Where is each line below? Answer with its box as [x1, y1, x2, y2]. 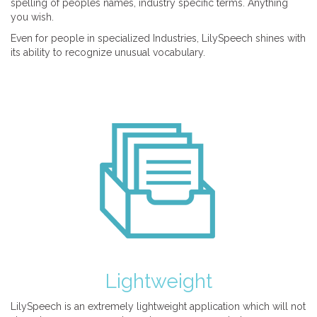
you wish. [11, 11, 54, 23]
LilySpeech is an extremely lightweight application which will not [11, 301, 306, 312]
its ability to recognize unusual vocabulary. [11, 47, 205, 58]
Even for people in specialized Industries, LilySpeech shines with [11, 33, 306, 44]
